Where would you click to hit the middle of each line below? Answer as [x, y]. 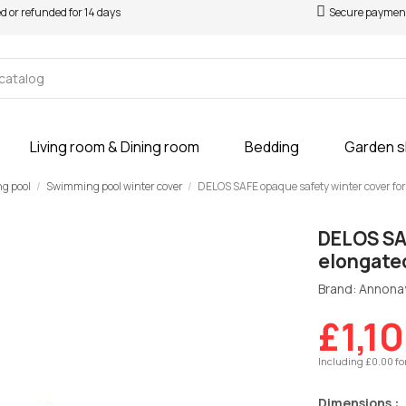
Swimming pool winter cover [114, 186]
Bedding [272, 147]
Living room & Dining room [115, 147]
